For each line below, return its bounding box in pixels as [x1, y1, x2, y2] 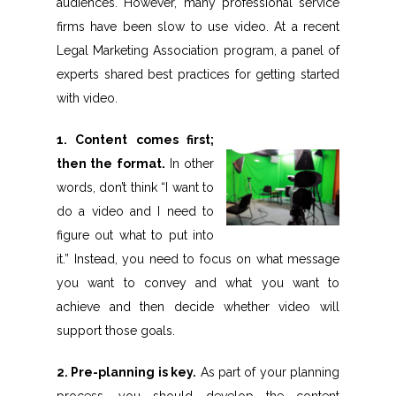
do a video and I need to [57, 204, 214, 219]
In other [164, 156, 214, 171]
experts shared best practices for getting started [57, 67, 339, 82]
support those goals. [57, 324, 175, 339]
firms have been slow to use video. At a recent [57, 19, 339, 34]
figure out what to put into [57, 228, 214, 243]
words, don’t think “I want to [57, 180, 214, 195]
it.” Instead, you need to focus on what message [57, 252, 339, 267]
